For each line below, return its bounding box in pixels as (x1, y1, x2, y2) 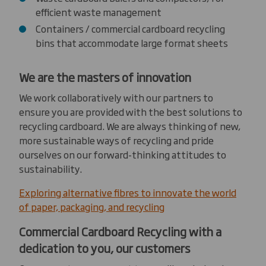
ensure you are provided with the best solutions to (19, 104, 242, 119)
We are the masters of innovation (19, 68, 191, 85)
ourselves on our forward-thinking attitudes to (19, 147, 226, 161)
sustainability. (19, 161, 82, 176)
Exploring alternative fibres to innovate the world (19, 185, 236, 199)
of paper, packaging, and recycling (19, 199, 164, 214)
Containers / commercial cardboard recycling (36, 21, 225, 36)
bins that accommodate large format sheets (36, 35, 228, 50)
